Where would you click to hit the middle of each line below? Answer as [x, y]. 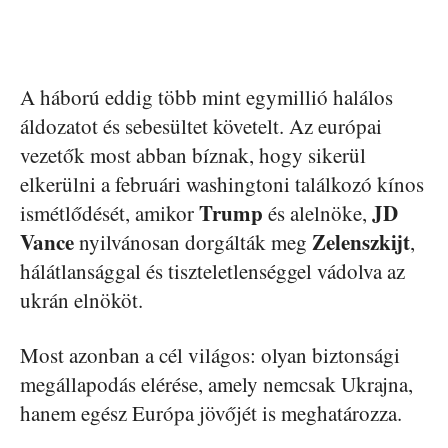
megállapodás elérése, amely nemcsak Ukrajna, [216, 383]
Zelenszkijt [361, 241]
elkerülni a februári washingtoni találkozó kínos [222, 183]
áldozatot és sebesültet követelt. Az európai [201, 125]
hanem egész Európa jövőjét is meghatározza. [211, 412]
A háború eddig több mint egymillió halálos [206, 96]
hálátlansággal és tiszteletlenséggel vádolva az [212, 270]
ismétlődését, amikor [109, 212]
